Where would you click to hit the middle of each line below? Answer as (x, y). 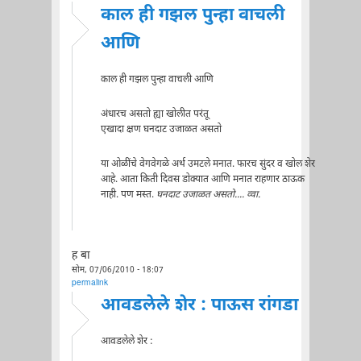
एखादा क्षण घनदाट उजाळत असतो (161, 129)
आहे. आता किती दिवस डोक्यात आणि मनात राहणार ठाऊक (202, 179)
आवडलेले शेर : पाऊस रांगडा (199, 305)
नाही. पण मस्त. (128, 195)
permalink (89, 283)
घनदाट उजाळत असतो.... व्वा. (208, 195)
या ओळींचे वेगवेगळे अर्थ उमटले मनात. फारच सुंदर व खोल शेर (207, 164)
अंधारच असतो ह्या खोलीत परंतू (154, 114)
